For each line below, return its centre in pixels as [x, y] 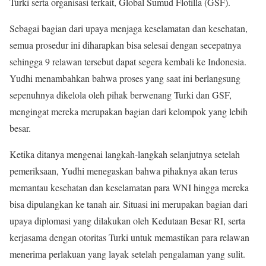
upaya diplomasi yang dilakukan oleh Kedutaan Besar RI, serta [127, 221]
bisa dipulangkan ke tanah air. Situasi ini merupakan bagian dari [129, 204]
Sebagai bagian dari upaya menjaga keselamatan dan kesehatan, [129, 28]
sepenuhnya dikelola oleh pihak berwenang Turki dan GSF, [121, 95]
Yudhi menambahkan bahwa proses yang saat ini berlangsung [125, 78]
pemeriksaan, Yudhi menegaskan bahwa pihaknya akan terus [123, 171]
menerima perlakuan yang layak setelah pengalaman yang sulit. [127, 254]
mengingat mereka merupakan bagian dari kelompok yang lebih [129, 112]
